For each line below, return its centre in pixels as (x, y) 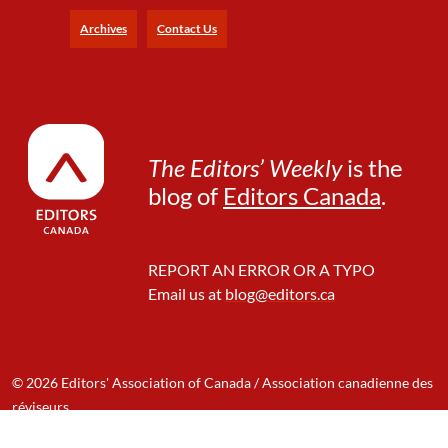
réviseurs (40, 406)
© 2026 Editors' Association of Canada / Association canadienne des (222, 382)
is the (372, 167)
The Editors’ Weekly (245, 167)
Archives (103, 28)
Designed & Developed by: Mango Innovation (151, 430)
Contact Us (187, 28)
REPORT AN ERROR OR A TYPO (261, 269)
